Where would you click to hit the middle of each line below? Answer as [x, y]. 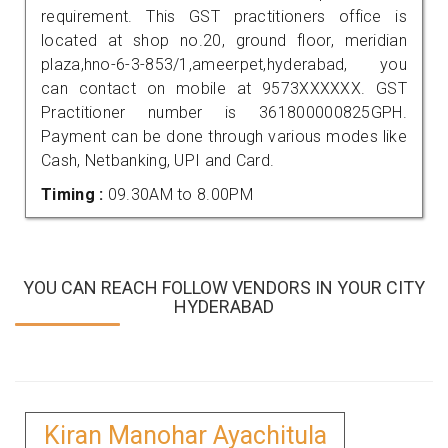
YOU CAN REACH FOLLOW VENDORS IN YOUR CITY [224, 287]
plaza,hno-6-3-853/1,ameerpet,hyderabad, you [224, 64]
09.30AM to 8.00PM [180, 194]
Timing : [74, 194]
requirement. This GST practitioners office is [224, 16]
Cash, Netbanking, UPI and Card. [158, 160]
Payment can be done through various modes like [224, 136]
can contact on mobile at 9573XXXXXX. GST [224, 88]
